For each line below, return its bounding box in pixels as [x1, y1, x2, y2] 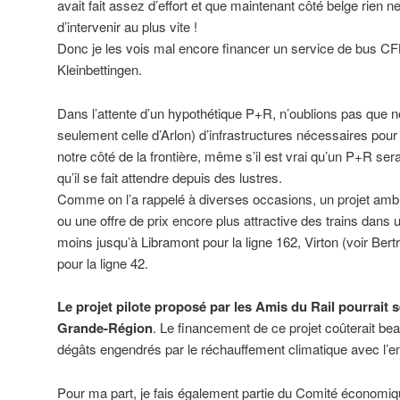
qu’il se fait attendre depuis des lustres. [57, 167, 282, 187]
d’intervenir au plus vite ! [57, 17, 197, 37]
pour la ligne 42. [57, 253, 148, 272]
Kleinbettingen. [57, 60, 142, 79]
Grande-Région [57, 318, 153, 338]
